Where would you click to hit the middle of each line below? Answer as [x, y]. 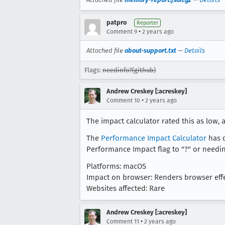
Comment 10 [123, 101]
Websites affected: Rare [126, 189]
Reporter [147, 23]
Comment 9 [122, 32]
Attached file [105, 51]
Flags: [93, 70]
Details [195, 51]
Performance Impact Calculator [154, 138]
